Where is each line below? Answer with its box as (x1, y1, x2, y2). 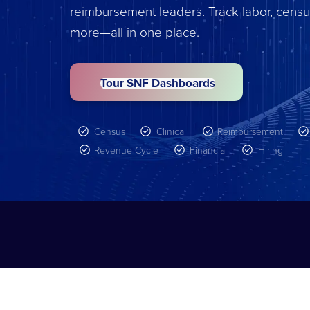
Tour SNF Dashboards (100, 75, 215, 91)
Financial (189, 143, 227, 156)
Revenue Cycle (93, 143, 158, 156)
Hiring (257, 143, 283, 156)
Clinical (156, 125, 186, 138)
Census (93, 125, 125, 138)
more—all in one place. (69, 22, 199, 41)
